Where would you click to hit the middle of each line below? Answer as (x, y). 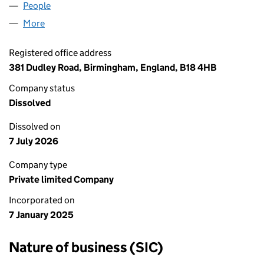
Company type (38, 165)
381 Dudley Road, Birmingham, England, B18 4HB (113, 67)
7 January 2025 (41, 215)
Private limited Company (61, 179)
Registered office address (60, 53)
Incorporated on (42, 200)
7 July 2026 (34, 141)
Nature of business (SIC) (86, 247)
